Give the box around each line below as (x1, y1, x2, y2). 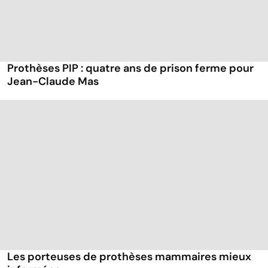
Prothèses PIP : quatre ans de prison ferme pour (7, 60, 254, 75)
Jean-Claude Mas (7, 74, 99, 89)
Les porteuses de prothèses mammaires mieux (7, 249, 251, 264)
